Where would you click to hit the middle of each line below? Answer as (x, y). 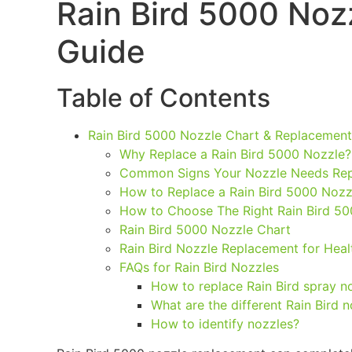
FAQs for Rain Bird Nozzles (199, 267)
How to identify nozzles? (225, 324)
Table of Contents (163, 98)
